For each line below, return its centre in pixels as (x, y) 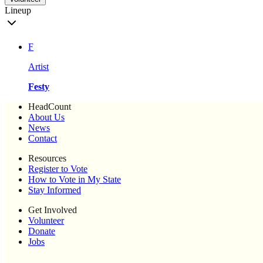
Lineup (18, 11)
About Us (46, 117)
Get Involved (53, 210)
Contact (43, 139)
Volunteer (46, 221)
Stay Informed (55, 190)
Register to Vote (58, 169)
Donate (42, 231)
